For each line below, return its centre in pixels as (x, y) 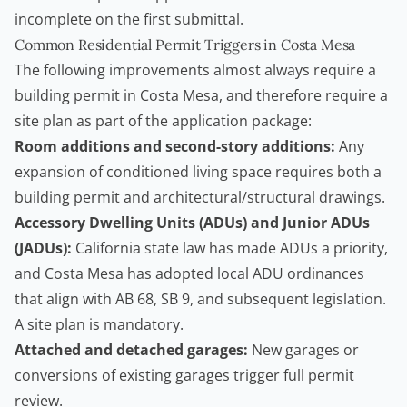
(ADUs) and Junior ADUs (283, 223)
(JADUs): (43, 248)
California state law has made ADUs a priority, (230, 248)
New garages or (303, 350)
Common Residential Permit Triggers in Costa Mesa (185, 45)
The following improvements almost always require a (195, 70)
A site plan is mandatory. (99, 325)
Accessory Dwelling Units (105, 223)
